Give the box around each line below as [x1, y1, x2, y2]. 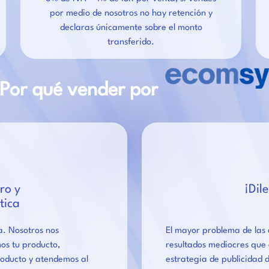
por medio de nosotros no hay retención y [49, 8, 213, 18]
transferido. [107, 37, 155, 47]
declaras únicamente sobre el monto [59, 23, 202, 32]
